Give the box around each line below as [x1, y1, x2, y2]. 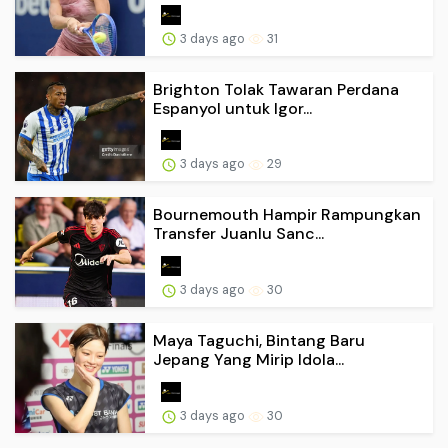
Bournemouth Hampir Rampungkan [153, 204, 421, 226]
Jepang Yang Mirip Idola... [153, 349, 344, 371]
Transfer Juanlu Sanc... [153, 223, 324, 245]
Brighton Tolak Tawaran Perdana [153, 78, 399, 100]
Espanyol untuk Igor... [153, 97, 312, 119]
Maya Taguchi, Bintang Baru [153, 330, 365, 352]
